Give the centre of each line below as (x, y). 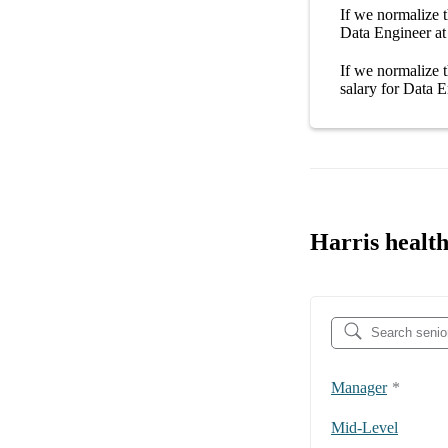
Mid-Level (364, 427)
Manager (359, 387)
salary (358, 88)
